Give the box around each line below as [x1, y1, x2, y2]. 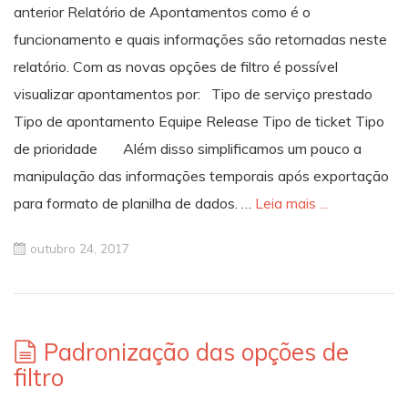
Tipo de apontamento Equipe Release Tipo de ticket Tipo [14, 111, 384, 130]
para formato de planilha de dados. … [14, 193, 255, 212]
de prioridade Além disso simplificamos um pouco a [14, 138, 362, 158]
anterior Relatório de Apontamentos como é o [14, 2, 311, 21]
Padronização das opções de [44, 337, 349, 368]
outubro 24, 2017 [30, 240, 129, 257]
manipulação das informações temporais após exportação [14, 166, 389, 185]
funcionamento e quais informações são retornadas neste [14, 29, 387, 48]
